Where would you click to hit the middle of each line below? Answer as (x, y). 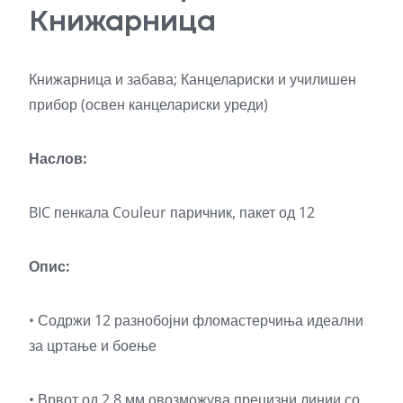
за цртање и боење (93, 345)
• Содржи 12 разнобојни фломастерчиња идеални (196, 320)
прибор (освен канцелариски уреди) (148, 104)
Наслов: (58, 158)
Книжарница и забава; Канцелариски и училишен (193, 79)
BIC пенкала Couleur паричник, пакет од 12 (172, 212)
